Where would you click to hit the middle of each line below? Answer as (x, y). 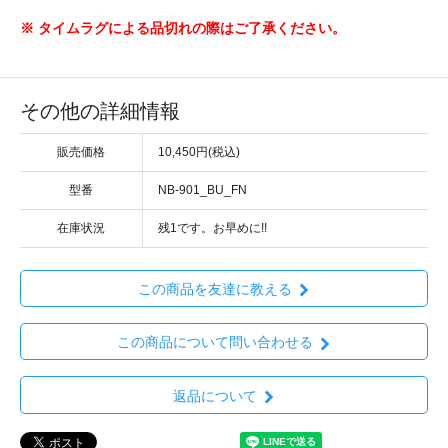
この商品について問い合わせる (214, 342)
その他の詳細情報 (100, 110)
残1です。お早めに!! (212, 227)
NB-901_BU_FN (202, 189)
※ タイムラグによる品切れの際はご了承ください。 (183, 27)
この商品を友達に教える (214, 289)
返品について (214, 395)
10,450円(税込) (199, 151)
